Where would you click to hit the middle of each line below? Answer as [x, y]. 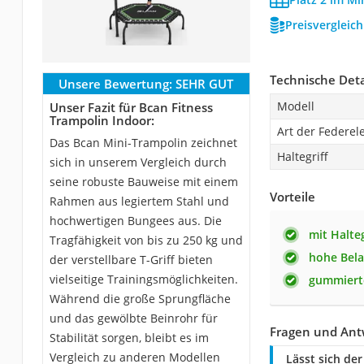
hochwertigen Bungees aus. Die [135, 220]
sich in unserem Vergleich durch [138, 162]
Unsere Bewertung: [116, 83]
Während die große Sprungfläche [140, 298]
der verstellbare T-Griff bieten [131, 259]
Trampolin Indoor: [102, 120]
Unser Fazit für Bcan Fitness [131, 107]
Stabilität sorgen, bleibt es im [129, 337]
